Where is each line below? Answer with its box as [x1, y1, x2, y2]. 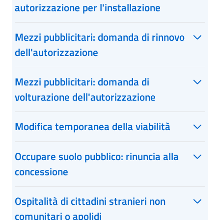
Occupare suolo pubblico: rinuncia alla [15, 148, 179, 164]
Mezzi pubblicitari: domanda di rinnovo [15, 29, 185, 45]
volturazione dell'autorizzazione [15, 89, 156, 105]
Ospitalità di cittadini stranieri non [15, 193, 165, 209]
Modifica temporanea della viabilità [15, 118, 170, 134]
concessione [15, 164, 68, 179]
